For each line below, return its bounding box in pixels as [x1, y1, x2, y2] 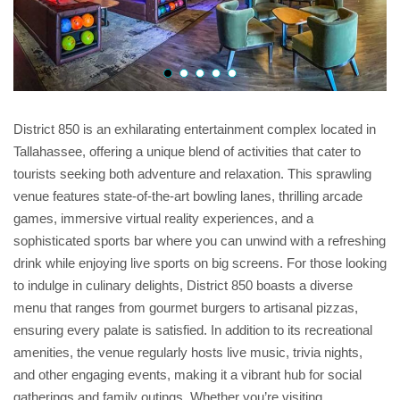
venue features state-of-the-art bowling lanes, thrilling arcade [13, 188, 362, 204]
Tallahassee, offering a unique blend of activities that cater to [13, 144, 361, 159]
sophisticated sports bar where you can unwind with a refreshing [13, 233, 386, 248]
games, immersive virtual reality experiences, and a [13, 211, 313, 226]
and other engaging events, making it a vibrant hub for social [13, 367, 362, 382]
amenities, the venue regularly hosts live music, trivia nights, [13, 345, 362, 360]
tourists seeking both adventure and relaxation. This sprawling [13, 166, 371, 181]
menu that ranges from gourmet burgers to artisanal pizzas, [13, 300, 358, 315]
